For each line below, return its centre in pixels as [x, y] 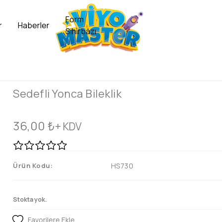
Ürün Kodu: [33, 166]
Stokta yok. [30, 199]
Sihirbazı [81, 31]
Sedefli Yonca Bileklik [67, 94]
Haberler [33, 25]
